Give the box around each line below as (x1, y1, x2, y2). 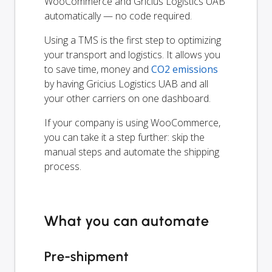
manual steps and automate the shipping (44, 144, 219, 158)
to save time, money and (44, 62, 151, 76)
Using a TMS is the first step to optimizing (44, 33, 221, 47)
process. (44, 159, 81, 173)
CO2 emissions (151, 62, 218, 76)
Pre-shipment (44, 248, 129, 265)
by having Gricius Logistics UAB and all (44, 76, 208, 90)
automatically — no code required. (44, 8, 192, 22)
